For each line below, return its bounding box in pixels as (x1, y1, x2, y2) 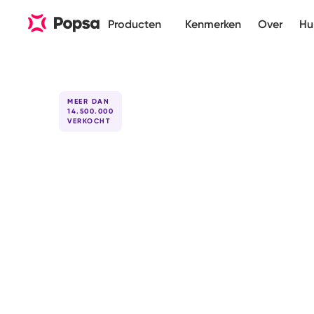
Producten (108, 18, 161, 31)
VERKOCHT (67, 117, 110, 125)
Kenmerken (185, 18, 241, 31)
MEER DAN (67, 97, 109, 106)
